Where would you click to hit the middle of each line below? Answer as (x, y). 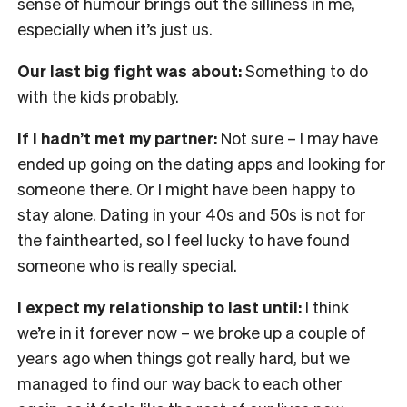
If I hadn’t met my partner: (119, 138)
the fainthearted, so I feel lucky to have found (184, 240)
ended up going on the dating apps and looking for (202, 164)
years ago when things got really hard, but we (184, 358)
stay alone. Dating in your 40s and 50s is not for (192, 214)
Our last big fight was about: (131, 71)
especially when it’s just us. (115, 29)
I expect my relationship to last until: (161, 307)
